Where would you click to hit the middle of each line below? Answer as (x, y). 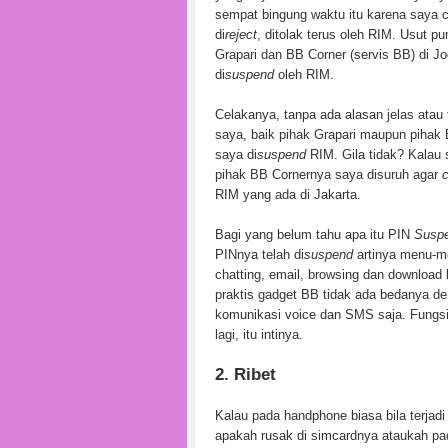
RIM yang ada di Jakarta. (288, 194)
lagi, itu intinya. (259, 334)
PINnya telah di (259, 254)
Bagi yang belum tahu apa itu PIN (314, 234)
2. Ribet (245, 374)
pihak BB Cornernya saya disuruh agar (328, 174)
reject (241, 34)
